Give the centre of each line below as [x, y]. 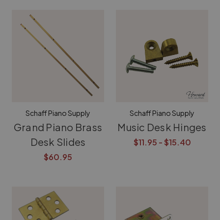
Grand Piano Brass [58, 127]
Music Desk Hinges [162, 127]
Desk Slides [58, 142]
